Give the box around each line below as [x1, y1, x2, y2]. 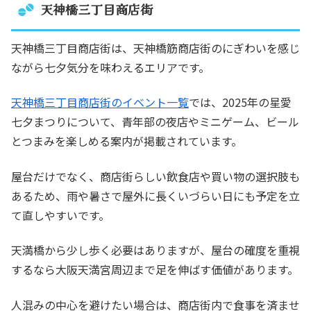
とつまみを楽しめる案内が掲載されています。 [11, 133, 242, 150]
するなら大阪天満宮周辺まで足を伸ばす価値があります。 [11, 261, 299, 278]
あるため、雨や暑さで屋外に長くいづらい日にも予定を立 [11, 187, 300, 204]
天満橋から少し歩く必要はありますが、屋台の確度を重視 [11, 242, 300, 259]
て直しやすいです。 [11, 206, 110, 224]
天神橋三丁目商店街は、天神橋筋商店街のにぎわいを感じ [11, 40, 300, 57]
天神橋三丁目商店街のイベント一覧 [11, 94, 189, 111]
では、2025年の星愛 [189, 94, 292, 111]
